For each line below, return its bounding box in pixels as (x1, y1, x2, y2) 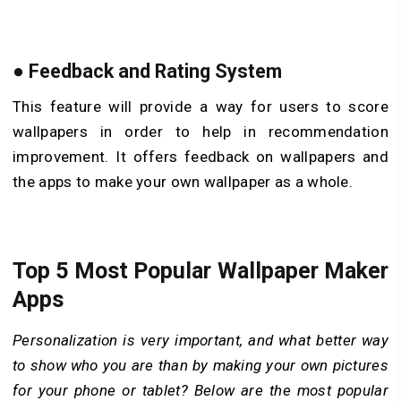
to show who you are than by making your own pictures (13, 355, 388, 374)
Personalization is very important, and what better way (13, 330, 388, 349)
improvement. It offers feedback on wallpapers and (13, 148, 388, 166)
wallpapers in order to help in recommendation (13, 123, 388, 141)
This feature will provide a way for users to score (13, 98, 388, 116)
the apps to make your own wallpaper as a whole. (13, 173, 354, 192)
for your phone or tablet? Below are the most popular (13, 380, 388, 399)
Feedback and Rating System (29, 59, 282, 82)
